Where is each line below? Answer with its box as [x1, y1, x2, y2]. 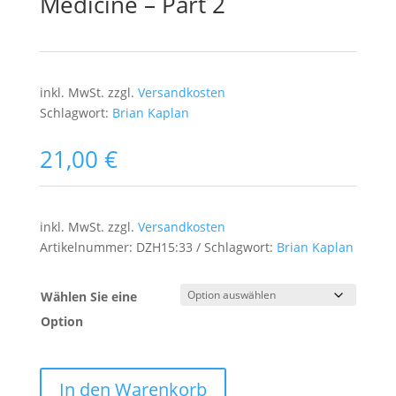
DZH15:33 [135, 238, 193, 255]
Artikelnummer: [39, 238, 136, 255]
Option [40, 312, 83, 330]
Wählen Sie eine [40, 287, 137, 305]
